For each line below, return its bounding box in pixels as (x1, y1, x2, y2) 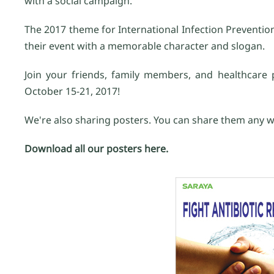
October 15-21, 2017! (24, 84, 120, 98)
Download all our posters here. (24, 142, 168, 156)
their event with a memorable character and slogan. (24, 39, 265, 53)
